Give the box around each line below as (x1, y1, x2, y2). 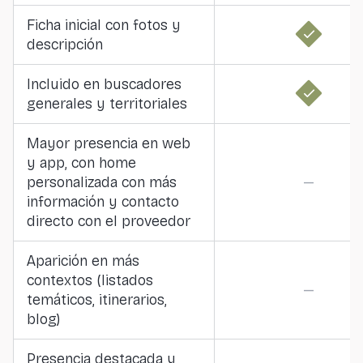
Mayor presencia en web (27, 135, 190, 152)
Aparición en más (27, 252, 139, 270)
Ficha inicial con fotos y (27, 16, 181, 34)
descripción (27, 36, 103, 53)
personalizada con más (27, 173, 177, 191)
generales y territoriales (27, 95, 187, 113)
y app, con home (27, 154, 136, 172)
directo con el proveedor (27, 212, 190, 230)
